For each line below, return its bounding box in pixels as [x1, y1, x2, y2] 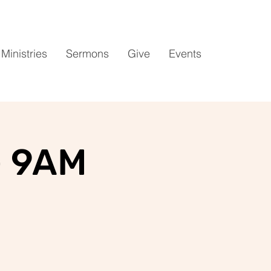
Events [169, 47, 201, 60]
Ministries [1, 47, 47, 60]
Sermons [66, 47, 109, 60]
